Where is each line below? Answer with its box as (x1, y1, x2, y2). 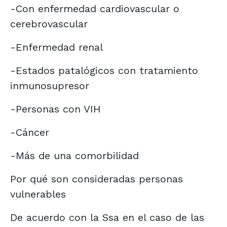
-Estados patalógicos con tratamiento (10, 64, 198, 77)
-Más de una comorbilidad (10, 149, 139, 162)
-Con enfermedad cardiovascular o (10, 2, 179, 15)
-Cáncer (10, 126, 49, 138)
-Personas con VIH (10, 102, 101, 115)
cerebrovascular (10, 17, 88, 30)
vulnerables (10, 187, 66, 200)
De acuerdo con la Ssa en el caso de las (10, 211, 204, 223)
